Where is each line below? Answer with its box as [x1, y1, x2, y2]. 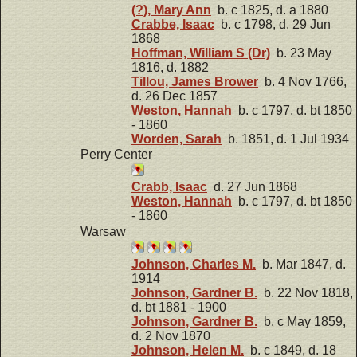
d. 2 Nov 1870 [131, 329, 210, 343]
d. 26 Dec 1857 [131, 88, 218, 103]
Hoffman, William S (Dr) [131, 45, 270, 60]
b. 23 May [270, 45, 331, 60]
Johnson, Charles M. [131, 257, 256, 272]
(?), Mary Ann [131, 2, 211, 17]
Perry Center [80, 147, 152, 162]
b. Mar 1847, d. [256, 257, 346, 272]
